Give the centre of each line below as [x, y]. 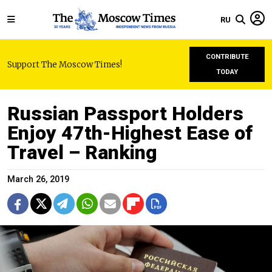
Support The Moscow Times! [65, 64]
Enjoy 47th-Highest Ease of [130, 133]
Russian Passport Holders [125, 114]
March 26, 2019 [38, 179]
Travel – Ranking [82, 152]
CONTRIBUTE [227, 57]
